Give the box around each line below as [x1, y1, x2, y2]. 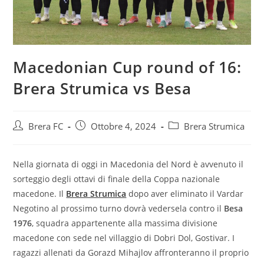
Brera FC [28, 120, 64, 132]
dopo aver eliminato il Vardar [128, 187, 244, 199]
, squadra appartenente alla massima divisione [32, 217, 218, 229]
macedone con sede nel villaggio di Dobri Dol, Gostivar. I [13, 232, 235, 243]
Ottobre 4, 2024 [91, 120, 157, 132]
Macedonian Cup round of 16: [13, 56, 242, 78]
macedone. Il [13, 187, 64, 199]
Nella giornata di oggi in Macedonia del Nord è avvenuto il [13, 158, 244, 170]
